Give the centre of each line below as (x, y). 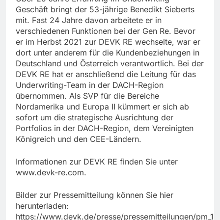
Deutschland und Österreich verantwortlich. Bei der (110, 64)
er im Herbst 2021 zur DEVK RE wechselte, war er (108, 42)
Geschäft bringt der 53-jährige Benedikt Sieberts (105, 10)
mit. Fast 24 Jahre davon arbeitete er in (89, 20)
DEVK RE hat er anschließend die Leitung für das (106, 74)
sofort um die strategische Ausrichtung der (95, 118)
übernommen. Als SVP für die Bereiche (87, 96)
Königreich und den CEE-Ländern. (79, 139)
